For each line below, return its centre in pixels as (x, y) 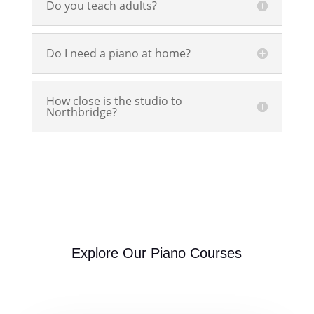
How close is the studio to (114, 101)
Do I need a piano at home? (118, 54)
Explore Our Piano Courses (157, 253)
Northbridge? (81, 112)
